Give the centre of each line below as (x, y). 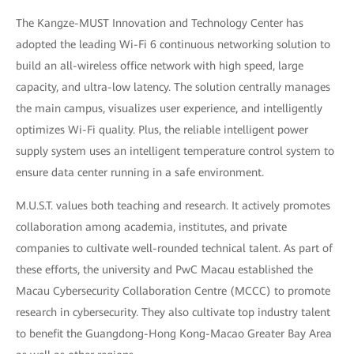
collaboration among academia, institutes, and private (151, 226)
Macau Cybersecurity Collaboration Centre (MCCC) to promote (173, 290)
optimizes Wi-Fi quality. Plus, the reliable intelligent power (162, 129)
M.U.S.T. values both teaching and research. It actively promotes (173, 205)
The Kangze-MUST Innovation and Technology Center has (160, 23)
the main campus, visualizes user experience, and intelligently (169, 108)
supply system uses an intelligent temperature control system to (175, 151)
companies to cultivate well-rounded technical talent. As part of (174, 248)
